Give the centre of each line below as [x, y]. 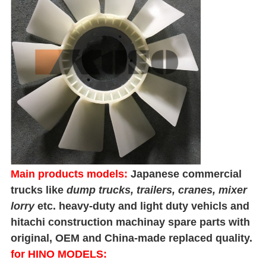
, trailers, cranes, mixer [189, 190]
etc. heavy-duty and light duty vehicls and [143, 206]
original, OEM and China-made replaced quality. [131, 238]
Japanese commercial [186, 174]
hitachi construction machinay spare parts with [130, 222]
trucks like [37, 190]
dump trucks [98, 190]
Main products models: [69, 174]
